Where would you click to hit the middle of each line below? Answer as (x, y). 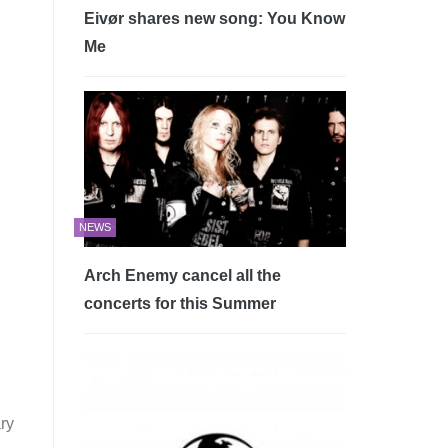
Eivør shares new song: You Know (214, 18)
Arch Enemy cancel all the (182, 275)
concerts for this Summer (179, 303)
